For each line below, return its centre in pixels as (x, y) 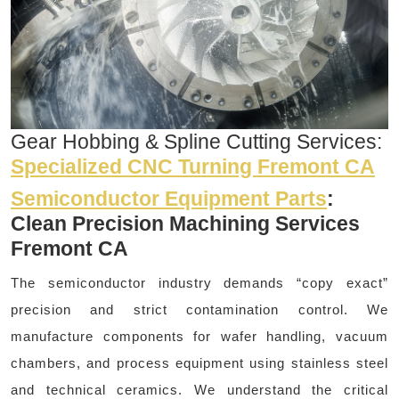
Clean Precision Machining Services (185, 224)
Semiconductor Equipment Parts (169, 199)
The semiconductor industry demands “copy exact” (199, 283)
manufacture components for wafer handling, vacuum (199, 337)
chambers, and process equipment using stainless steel (199, 363)
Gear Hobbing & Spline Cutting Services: (196, 142)
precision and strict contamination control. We (199, 310)
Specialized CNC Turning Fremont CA (193, 167)
